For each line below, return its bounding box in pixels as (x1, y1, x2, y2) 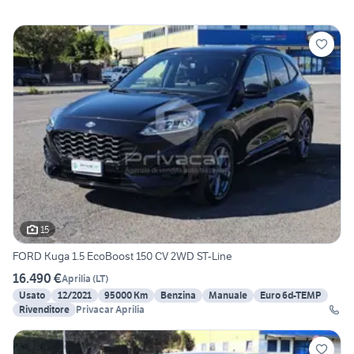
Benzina (160, 289, 196, 302)
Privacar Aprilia (76, 303, 145, 316)
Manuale (209, 289, 247, 302)
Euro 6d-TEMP (260, 289, 322, 302)
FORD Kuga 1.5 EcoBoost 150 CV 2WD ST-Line (13, 249, 232, 264)
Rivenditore (19, 303, 70, 316)
